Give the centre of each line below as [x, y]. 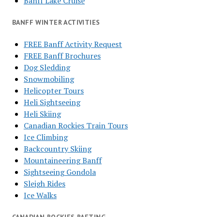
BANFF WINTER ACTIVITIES [56, 22]
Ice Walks [40, 195]
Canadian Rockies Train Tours [76, 125]
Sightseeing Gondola [60, 172]
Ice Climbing [46, 137]
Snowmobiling [49, 79]
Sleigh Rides [44, 184]
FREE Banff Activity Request [73, 44]
